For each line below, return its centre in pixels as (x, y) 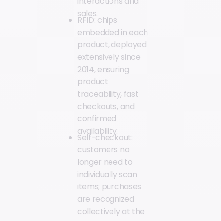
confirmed (97, 118)
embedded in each (113, 32)
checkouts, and (106, 106)
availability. (98, 131)
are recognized (106, 199)
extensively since (109, 57)
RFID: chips (97, 20)
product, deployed (112, 44)
